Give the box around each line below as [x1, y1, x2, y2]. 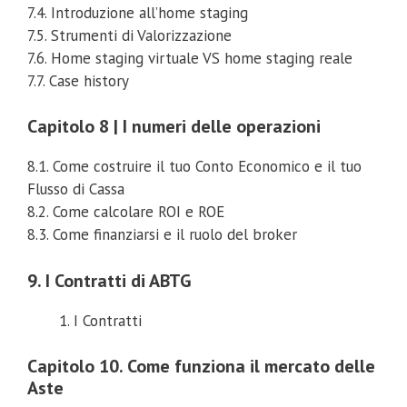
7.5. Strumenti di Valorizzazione [27, 25, 232, 45]
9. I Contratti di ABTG [27, 268, 192, 293]
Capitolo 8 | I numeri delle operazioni [27, 114, 321, 139]
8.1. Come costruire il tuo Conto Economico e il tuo [27, 156, 362, 177]
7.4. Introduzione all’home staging [27, 2, 248, 23]
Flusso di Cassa [27, 179, 124, 200]
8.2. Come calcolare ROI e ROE [27, 202, 224, 223]
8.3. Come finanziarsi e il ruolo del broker [27, 224, 297, 245]
